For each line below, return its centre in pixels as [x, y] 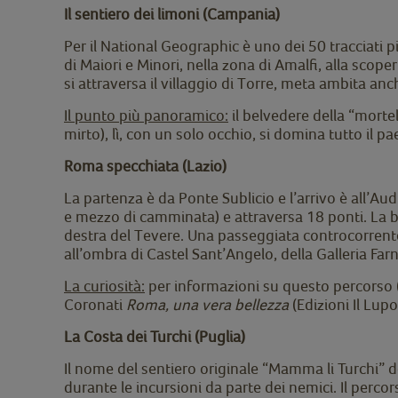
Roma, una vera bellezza [207, 304]
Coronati [95, 304]
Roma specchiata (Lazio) [145, 165]
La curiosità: [104, 285]
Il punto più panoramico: [146, 115]
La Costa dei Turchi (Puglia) [155, 336]
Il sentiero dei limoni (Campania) [172, 13]
